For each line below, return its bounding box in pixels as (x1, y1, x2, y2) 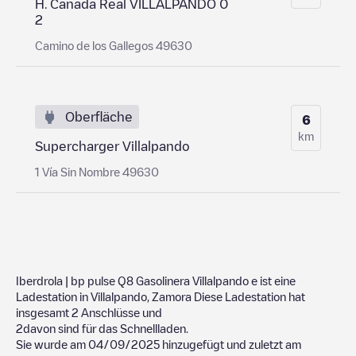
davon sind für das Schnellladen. (23, 322, 188, 334)
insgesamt (16, 306, 72, 318)
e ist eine (249, 274, 296, 286)
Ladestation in (16, 290, 91, 302)
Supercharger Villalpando (35, 139, 190, 153)
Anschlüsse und (79, 306, 162, 318)
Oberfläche (65, 110, 133, 123)
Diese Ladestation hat (192, 290, 305, 302)
